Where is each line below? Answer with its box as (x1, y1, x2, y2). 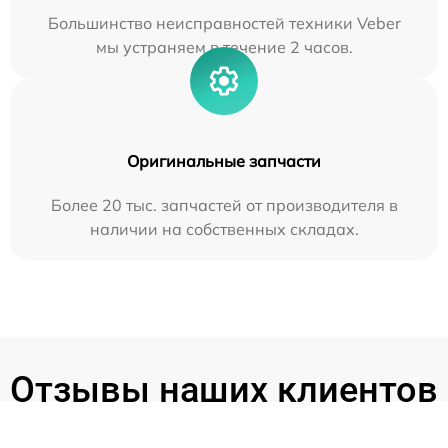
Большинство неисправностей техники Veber (47, 12, 401, 33)
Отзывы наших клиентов (10, 368, 438, 411)
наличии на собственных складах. (89, 218, 359, 239)
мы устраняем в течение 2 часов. (95, 36, 353, 57)
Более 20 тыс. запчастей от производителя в (50, 194, 398, 215)
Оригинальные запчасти (127, 150, 321, 171)
